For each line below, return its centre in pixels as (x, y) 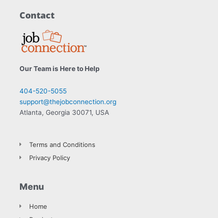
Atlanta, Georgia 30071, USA (64, 113)
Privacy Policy (50, 158)
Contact (37, 15)
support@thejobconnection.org (68, 102)
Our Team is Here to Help (60, 69)
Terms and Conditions (62, 145)
